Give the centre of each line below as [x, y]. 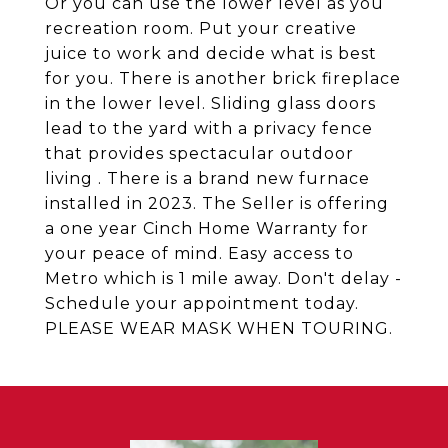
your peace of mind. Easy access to [199, 253]
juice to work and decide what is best [211, 53]
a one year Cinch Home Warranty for [207, 228]
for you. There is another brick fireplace [223, 78]
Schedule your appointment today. [202, 303]
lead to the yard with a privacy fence [209, 128]
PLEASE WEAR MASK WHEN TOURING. [219, 328]
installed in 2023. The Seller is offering [217, 203]
